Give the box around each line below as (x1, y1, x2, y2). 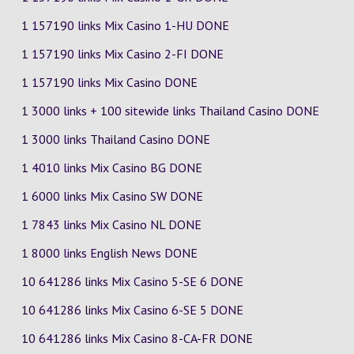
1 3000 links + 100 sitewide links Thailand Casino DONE (21, 103, 319, 119)
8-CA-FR (171, 330, 220, 346)
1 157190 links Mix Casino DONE (21, 74, 198, 90)
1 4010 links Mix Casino (21, 160, 150, 175)
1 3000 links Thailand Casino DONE (21, 131, 210, 147)
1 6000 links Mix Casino (21, 188, 150, 204)
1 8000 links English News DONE (21, 245, 198, 261)
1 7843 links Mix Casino (21, 217, 150, 232)
